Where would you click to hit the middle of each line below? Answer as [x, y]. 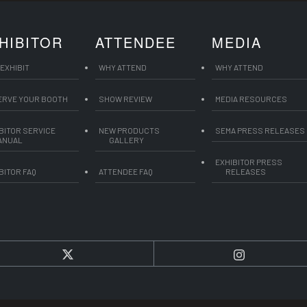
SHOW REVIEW [125, 99]
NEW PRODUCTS [129, 130]
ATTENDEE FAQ [125, 171]
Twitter [89, 253]
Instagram [268, 253]
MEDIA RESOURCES [251, 99]
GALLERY [126, 139]
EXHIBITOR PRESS [249, 161]
